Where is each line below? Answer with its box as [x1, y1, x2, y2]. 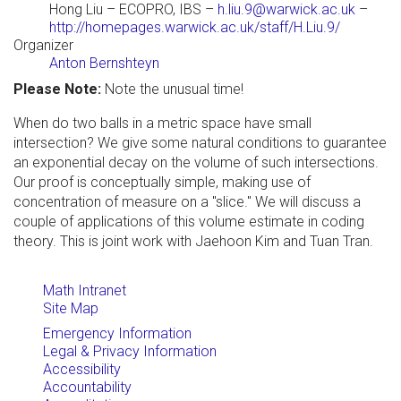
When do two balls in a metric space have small [13, 115, 311, 132]
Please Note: [13, 81, 101, 98]
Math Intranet [43, 282, 126, 300]
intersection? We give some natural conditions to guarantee [13, 134, 387, 152]
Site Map [43, 300, 98, 318]
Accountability [43, 379, 132, 397]
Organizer [13, 37, 73, 55]
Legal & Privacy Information [43, 343, 217, 361]
